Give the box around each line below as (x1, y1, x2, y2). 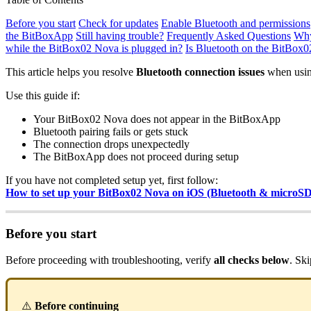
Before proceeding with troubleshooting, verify (6, 254, 214, 267)
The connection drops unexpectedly (33, 137, 190, 150)
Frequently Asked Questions (167, 29, 291, 42)
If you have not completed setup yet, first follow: (6, 174, 218, 186)
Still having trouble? (76, 29, 164, 42)
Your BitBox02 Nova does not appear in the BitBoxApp (33, 112, 280, 125)
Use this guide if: (6, 89, 80, 101)
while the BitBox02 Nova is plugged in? (6, 42, 183, 54)
